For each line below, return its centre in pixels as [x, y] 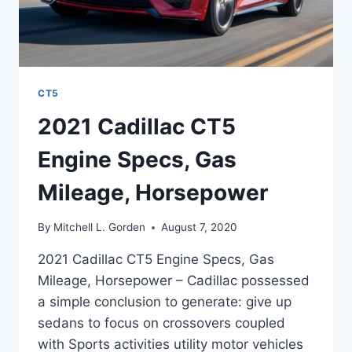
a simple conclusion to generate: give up [165, 302]
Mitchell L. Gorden [100, 227]
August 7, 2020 [200, 227]
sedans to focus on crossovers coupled [161, 323]
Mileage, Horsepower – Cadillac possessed [174, 281]
